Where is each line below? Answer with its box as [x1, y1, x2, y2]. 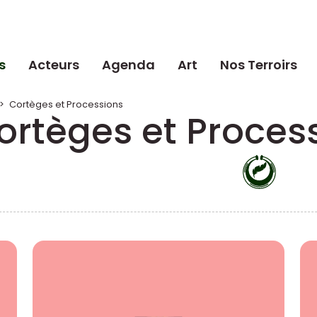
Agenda [102, 56, 155, 74]
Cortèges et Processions [8, 98, 123, 111]
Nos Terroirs [220, 56, 297, 74]
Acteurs [28, 56, 79, 74]
